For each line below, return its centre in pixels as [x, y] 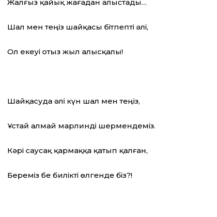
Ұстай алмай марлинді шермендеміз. [81, 126]
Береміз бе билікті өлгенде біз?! [70, 175]
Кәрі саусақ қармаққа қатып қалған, [77, 151]
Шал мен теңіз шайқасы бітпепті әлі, [78, 27]
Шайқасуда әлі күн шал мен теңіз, [74, 101]
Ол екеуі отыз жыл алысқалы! [65, 52]
